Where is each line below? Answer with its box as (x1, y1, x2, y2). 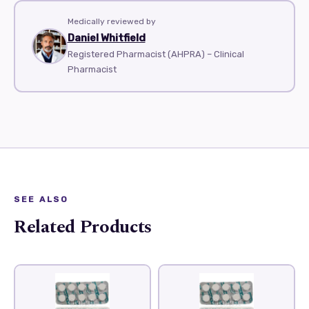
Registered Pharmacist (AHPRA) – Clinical (67, 49, 244, 59)
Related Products (14, 212, 152, 241)
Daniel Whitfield (67, 32, 146, 44)
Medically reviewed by (67, 17, 156, 26)
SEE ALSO (14, 194, 68, 204)
